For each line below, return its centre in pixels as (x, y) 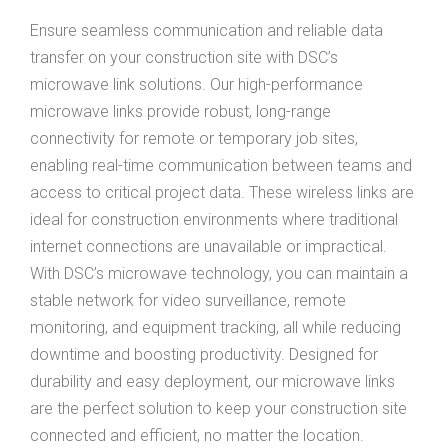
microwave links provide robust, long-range (180, 112)
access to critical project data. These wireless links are (222, 193)
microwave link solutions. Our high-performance (196, 85)
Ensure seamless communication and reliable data (206, 31)
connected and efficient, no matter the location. (197, 436)
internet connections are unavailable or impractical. (208, 247)
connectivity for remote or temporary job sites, (194, 139)
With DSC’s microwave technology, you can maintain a (219, 274)
